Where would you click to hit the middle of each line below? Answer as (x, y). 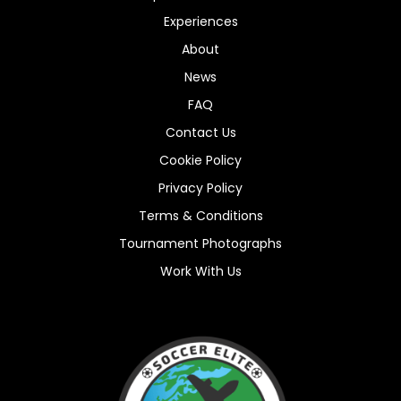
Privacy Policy (200, 188)
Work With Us (200, 271)
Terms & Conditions (200, 215)
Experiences (200, 21)
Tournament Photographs (200, 243)
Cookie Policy (200, 160)
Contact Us (200, 132)
